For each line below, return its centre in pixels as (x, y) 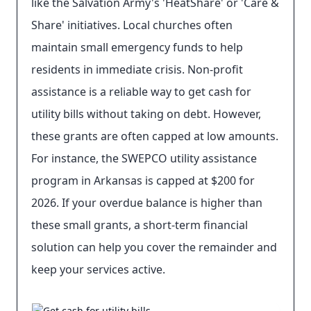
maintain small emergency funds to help (137, 47)
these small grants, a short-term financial (140, 225)
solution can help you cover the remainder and (154, 247)
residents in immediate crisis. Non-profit (137, 69)
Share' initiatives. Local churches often (132, 25)
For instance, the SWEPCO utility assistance (144, 158)
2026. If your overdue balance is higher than (147, 203)
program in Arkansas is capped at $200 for (143, 180)
